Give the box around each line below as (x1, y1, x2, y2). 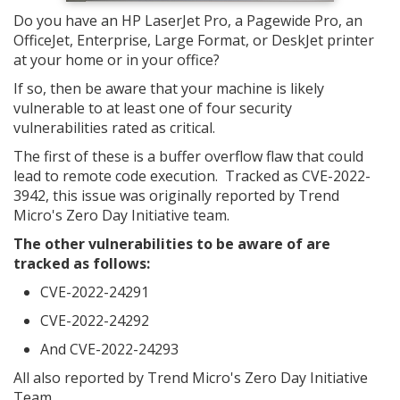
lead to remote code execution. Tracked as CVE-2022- (13, 166, 371, 186)
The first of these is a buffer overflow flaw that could (13, 146, 363, 166)
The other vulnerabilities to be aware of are (13, 234, 330, 254)
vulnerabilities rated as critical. (13, 118, 215, 137)
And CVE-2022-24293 (40, 339, 179, 359)
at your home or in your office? (13, 50, 220, 70)
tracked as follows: (13, 254, 150, 273)
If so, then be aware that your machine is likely (13, 79, 324, 98)
